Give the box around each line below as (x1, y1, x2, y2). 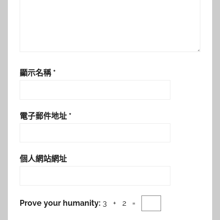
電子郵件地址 (20, 111, 69, 121)
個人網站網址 (20, 154, 67, 164)
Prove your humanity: (20, 198, 103, 208)
